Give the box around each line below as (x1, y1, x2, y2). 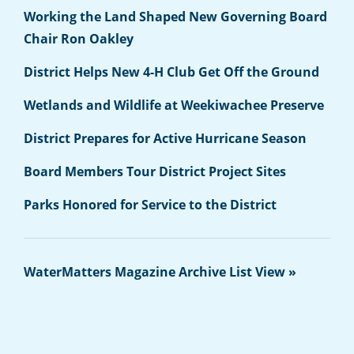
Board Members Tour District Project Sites (24, 163, 286, 180)
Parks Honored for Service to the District (24, 196, 277, 213)
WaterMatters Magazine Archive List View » (24, 263, 296, 281)
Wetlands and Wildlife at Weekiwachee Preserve (24, 96, 324, 114)
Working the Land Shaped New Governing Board (24, 8, 327, 25)
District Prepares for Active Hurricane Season (24, 130, 307, 147)
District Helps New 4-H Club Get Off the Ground (24, 63, 319, 81)
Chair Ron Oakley (24, 30, 134, 47)
